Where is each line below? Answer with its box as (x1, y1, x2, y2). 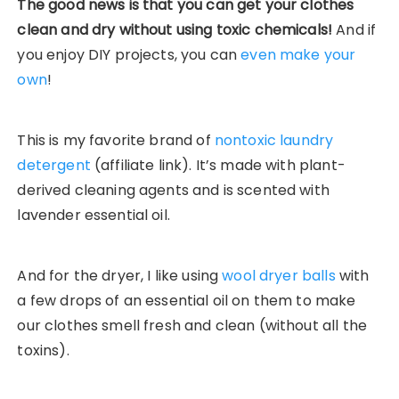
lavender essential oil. (17, 205, 170, 226)
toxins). (17, 340, 69, 362)
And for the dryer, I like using (17, 265, 223, 287)
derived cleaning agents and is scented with (17, 180, 330, 201)
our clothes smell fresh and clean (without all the (17, 315, 367, 337)
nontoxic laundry (214, 130, 334, 151)
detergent (17, 155, 91, 176)
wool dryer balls (222, 265, 336, 287)
